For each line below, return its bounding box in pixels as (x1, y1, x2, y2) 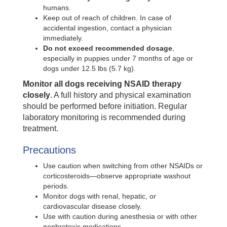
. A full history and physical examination (50, 91, 191, 100)
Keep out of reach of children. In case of (43, 14, 171, 22)
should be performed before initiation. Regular (23, 102, 187, 111)
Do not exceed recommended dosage (43, 44, 172, 53)
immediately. (43, 34, 83, 43)
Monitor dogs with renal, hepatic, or (43, 192, 156, 201)
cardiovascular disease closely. (43, 202, 142, 211)
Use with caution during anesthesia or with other (43, 212, 197, 221)
